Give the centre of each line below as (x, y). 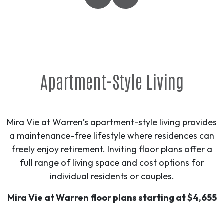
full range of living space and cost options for (112, 163)
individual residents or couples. (112, 176)
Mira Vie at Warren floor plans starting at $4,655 (112, 198)
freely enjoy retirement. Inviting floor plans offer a (112, 149)
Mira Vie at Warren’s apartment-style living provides (112, 122)
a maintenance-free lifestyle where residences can (112, 136)
